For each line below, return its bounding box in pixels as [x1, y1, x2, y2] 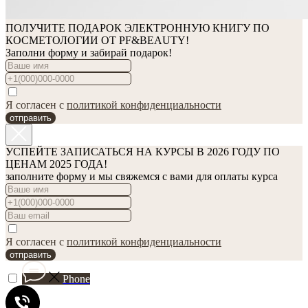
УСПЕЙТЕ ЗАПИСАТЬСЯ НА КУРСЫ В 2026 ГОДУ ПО [5, 146, 280, 157]
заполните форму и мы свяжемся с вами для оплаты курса [5, 170, 278, 182]
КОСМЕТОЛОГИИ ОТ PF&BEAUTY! [5, 34, 189, 46]
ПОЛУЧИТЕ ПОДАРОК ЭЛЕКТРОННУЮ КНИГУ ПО [5, 22, 269, 34]
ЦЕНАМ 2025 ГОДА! [5, 158, 107, 170]
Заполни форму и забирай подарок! [5, 47, 172, 58]
